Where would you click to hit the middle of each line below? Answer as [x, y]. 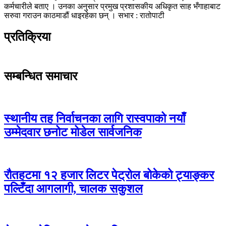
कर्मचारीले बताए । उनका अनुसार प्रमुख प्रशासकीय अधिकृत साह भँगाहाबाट [112, 6]
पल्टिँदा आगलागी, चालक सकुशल [73, 189]
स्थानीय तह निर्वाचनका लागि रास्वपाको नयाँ [95, 119]
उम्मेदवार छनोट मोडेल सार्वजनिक [73, 132]
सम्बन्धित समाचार [41, 76]
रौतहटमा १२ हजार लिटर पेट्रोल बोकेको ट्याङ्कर [109, 175]
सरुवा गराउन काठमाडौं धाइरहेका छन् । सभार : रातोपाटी [84, 15]
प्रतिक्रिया [27, 37]
